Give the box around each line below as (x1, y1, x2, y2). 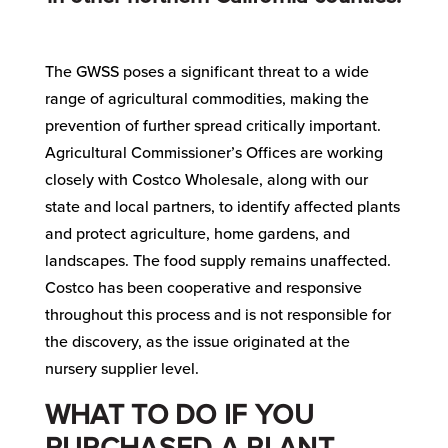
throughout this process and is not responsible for (44, 304, 391, 325)
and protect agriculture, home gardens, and (44, 223, 350, 244)
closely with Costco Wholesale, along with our (44, 169, 368, 190)
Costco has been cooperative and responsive (44, 277, 362, 298)
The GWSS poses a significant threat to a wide (44, 61, 369, 82)
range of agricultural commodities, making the (44, 88, 369, 109)
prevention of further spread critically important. (44, 115, 381, 136)
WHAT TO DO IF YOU (44, 397, 314, 432)
